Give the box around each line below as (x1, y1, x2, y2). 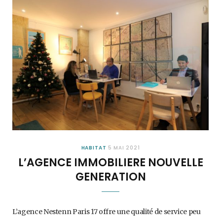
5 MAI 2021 (108, 144, 140, 152)
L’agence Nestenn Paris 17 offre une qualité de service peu (12, 207, 201, 217)
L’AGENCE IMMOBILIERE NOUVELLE (18, 155, 203, 171)
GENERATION (75, 169, 146, 185)
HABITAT (81, 144, 107, 152)
